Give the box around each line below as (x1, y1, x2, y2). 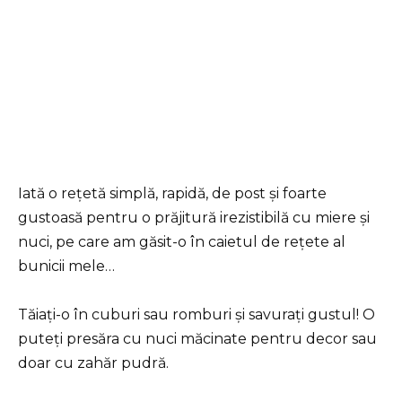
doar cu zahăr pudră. (18, 354, 169, 371)
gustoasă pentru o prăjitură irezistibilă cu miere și (18, 208, 370, 226)
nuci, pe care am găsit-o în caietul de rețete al (18, 232, 345, 250)
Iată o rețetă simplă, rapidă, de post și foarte (18, 184, 327, 202)
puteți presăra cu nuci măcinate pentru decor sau (18, 329, 377, 347)
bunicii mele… (18, 257, 115, 275)
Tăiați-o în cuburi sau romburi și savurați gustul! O (18, 305, 375, 323)
